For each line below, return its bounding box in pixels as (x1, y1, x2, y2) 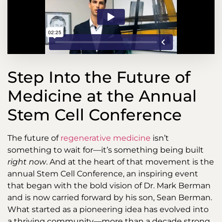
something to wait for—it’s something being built (7, 145, 204, 155)
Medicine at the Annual (7, 86, 197, 106)
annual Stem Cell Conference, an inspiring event (7, 169, 198, 179)
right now (7, 157, 46, 167)
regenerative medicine (60, 133, 151, 143)
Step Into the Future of (7, 67, 190, 87)
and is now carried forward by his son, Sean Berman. (7, 193, 212, 203)
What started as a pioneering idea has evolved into (7, 205, 209, 215)
